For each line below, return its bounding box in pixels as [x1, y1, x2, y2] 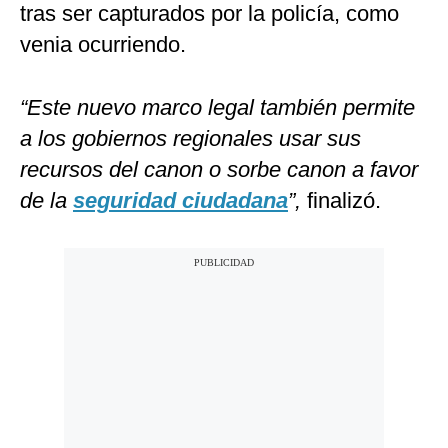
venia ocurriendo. [20, 32, 186, 58]
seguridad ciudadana [73, 188, 288, 214]
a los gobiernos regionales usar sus [20, 126, 361, 152]
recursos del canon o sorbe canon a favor [20, 157, 418, 183]
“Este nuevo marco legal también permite [20, 95, 415, 121]
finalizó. [301, 188, 381, 214]
